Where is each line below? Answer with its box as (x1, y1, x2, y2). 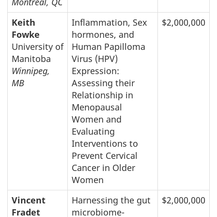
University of (12, 40, 63, 52)
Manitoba (12, 52, 51, 64)
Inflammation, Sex (72, 16, 147, 28)
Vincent (12, 194, 46, 206)
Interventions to (72, 137, 138, 149)
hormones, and (72, 28, 134, 40)
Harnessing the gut (72, 194, 151, 206)
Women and (72, 113, 122, 125)
